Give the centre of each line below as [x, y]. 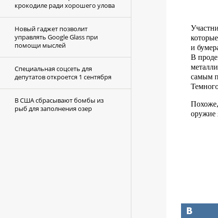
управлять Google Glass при [56, 37]
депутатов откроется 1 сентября [63, 77]
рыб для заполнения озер [53, 109]
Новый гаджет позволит [51, 29]
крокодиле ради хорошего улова [65, 5]
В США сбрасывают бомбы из [59, 100]
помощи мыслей [40, 45]
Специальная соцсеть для [53, 69]
